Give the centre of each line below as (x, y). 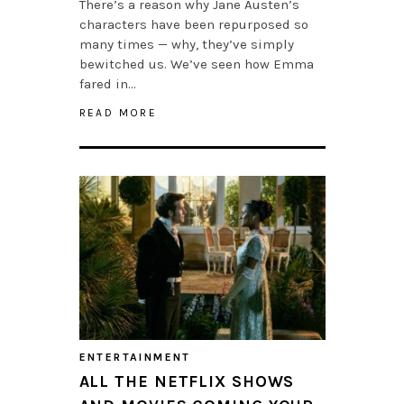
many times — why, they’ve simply (186, 44)
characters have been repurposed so (193, 24)
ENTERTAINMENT (135, 357)
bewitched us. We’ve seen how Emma (196, 64)
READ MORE (118, 112)
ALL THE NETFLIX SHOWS (187, 381)
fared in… (107, 83)
